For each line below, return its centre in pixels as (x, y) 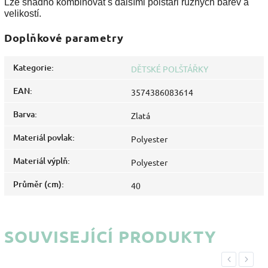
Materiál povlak (43, 137)
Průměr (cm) (37, 184)
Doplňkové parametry (64, 37)
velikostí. (23, 14)
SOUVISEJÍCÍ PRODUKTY (110, 236)
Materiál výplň (40, 160)
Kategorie (32, 67)
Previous (241, 259)
